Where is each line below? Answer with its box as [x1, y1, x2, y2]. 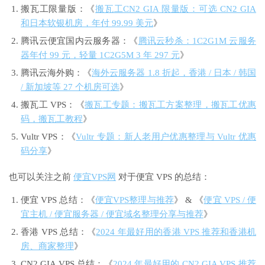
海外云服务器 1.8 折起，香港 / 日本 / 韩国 [92, 68, 257, 78]
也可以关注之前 [9, 172, 73, 182]
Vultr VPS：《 [21, 132, 76, 142]
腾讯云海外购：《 [21, 68, 92, 78]
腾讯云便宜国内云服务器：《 [21, 36, 138, 46]
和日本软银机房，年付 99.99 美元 [21, 18, 153, 28]
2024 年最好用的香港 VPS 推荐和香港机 [96, 227, 257, 237]
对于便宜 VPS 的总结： [116, 172, 210, 182]
